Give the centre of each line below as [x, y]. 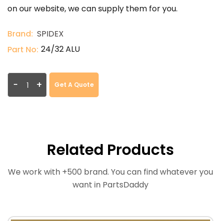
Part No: [23, 50]
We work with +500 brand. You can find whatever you [110, 172]
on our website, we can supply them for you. [92, 9]
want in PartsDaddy [110, 185]
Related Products [110, 150]
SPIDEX [50, 34]
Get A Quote [74, 85]
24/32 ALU [60, 49]
